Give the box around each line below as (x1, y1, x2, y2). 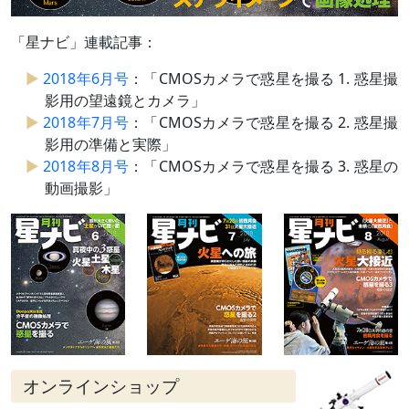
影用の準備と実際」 (44, 133, 176, 154)
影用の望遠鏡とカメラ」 (44, 89, 205, 110)
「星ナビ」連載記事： (11, 31, 157, 52)
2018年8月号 (43, 155, 130, 176)
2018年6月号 (43, 68, 130, 89)
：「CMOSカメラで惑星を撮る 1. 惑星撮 (129, 68, 399, 89)
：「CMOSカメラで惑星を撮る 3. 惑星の (129, 155, 399, 176)
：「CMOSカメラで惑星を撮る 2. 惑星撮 (129, 111, 399, 132)
